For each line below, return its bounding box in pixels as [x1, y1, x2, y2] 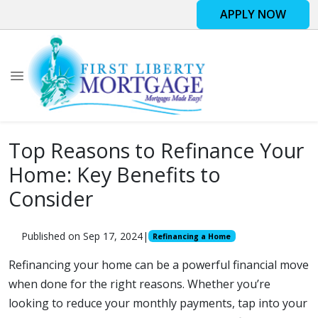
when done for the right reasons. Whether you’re [9, 276, 270, 292]
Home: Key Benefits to [9, 160, 221, 188]
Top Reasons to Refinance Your [9, 136, 304, 164]
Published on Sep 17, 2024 [21, 229, 143, 243]
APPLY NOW [220, 6, 286, 22]
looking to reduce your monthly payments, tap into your [9, 295, 307, 311]
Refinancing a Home [153, 231, 231, 241]
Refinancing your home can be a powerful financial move [9, 257, 309, 273]
